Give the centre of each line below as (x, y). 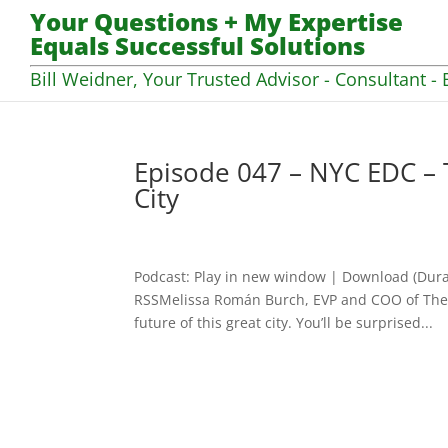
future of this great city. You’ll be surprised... (284, 322)
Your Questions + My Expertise (216, 22)
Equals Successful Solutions (197, 46)
